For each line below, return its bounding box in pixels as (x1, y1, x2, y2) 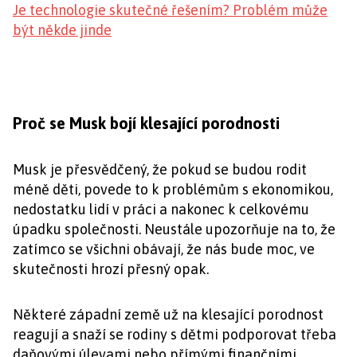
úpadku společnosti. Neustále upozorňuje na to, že (13, 220, 335, 237)
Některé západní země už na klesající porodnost (13, 305, 324, 323)
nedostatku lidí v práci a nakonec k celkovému (13, 200, 309, 218)
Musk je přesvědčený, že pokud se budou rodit (13, 160, 307, 178)
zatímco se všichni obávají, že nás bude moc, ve (13, 240, 315, 257)
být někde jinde (13, 21, 112, 38)
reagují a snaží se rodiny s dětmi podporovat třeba (13, 325, 336, 343)
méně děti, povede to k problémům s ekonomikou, (13, 180, 333, 198)
